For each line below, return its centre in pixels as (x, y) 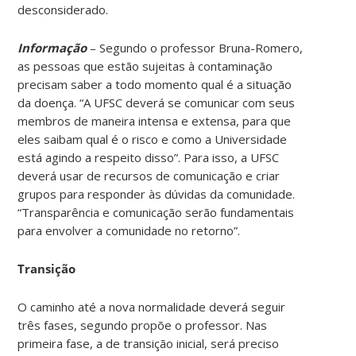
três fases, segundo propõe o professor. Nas (143, 325)
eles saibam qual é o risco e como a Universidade (153, 139)
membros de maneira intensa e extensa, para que (155, 120)
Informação (52, 47)
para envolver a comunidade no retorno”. (129, 230)
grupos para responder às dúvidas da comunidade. (157, 193)
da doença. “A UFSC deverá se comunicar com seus (157, 102)
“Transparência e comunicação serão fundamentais (156, 212)
